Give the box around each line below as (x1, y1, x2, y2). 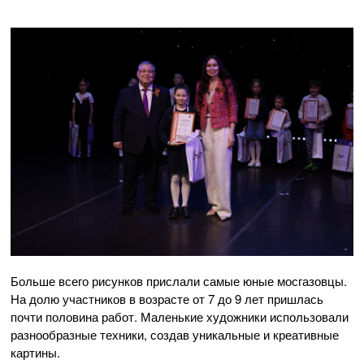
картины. (11, 343, 60, 361)
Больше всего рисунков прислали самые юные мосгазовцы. (11, 271, 347, 289)
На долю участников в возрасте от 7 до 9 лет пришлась (11, 289, 323, 307)
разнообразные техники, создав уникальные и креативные (11, 325, 339, 343)
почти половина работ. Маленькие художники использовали (11, 307, 349, 325)
